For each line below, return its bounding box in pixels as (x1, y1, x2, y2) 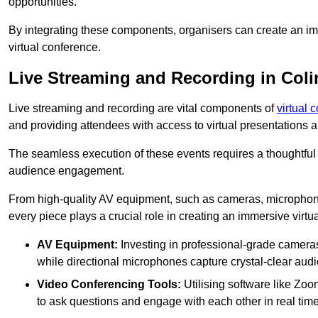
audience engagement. (9, 165, 124, 177)
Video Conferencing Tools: (37, 278, 181, 291)
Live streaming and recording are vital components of (9, 102, 277, 115)
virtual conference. (9, 41, 101, 54)
